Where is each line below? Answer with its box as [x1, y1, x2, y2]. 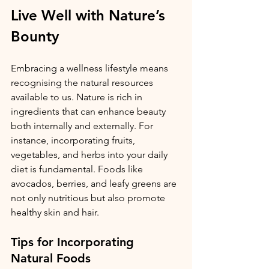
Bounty [11, 27, 59, 45]
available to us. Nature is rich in [11, 91, 145, 103]
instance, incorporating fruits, [11, 134, 138, 146]
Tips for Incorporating [11, 234, 138, 249]
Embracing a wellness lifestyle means [11, 62, 171, 74]
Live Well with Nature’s [11, 6, 169, 24]
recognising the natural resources [11, 76, 156, 88]
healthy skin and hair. [11, 206, 99, 218]
